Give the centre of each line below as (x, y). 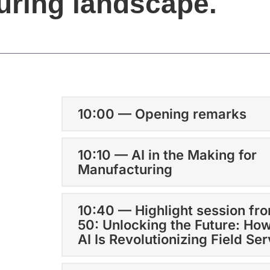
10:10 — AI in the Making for (167, 155)
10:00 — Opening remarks (162, 114)
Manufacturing (125, 170)
